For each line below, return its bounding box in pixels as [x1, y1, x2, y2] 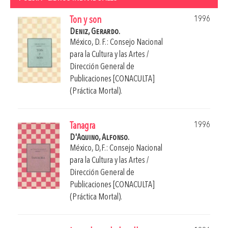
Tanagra [70, 121, 95, 131]
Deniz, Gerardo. [70, 27, 120, 36]
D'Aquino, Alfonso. [70, 133, 129, 142]
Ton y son [70, 15, 101, 25]
